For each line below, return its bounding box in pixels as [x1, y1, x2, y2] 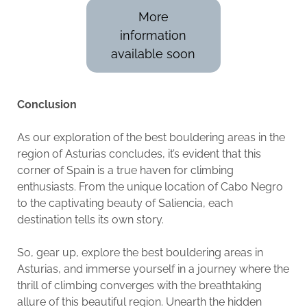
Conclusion [16, 97, 77, 111]
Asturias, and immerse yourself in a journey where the [16, 262, 289, 275]
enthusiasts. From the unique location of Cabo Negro [16, 180, 283, 193]
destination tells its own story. [16, 212, 164, 226]
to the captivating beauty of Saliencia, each [16, 196, 233, 210]
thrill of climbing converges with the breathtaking [16, 278, 262, 292]
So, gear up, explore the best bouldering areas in [16, 245, 263, 259]
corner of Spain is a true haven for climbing [16, 163, 234, 177]
